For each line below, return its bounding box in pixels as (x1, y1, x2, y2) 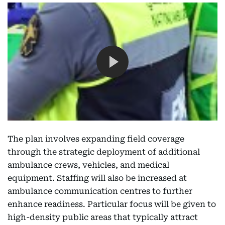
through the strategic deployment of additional (8, 147, 200, 157)
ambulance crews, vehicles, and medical (8, 160, 169, 170)
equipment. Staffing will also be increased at (8, 173, 187, 183)
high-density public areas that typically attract (8, 212, 198, 222)
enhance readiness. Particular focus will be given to (8, 199, 216, 209)
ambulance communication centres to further (8, 186, 192, 196)
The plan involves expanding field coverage (8, 134, 184, 144)
